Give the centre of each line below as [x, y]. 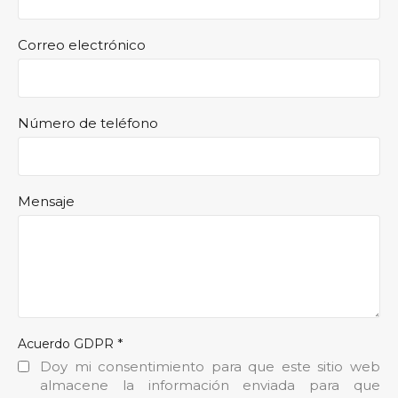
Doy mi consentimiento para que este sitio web [210, 366]
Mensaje [46, 201]
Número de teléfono [88, 123]
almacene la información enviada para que [210, 385]
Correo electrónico [82, 44]
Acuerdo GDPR [68, 343]
